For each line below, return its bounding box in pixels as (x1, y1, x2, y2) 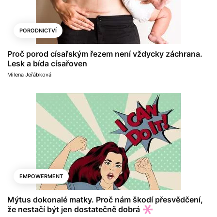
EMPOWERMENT (19, 173, 63, 180)
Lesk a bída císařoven (7, 59, 87, 69)
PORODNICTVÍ (19, 27, 57, 34)
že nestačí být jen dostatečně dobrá (7, 204, 140, 215)
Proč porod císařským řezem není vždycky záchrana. (7, 49, 202, 59)
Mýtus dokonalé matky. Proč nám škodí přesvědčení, (7, 195, 203, 205)
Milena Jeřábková (7, 71, 51, 78)
